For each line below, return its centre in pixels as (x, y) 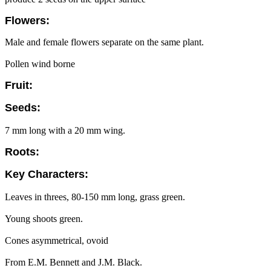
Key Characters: (47, 174)
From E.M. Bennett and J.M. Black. (73, 262)
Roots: (22, 152)
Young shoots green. (44, 219)
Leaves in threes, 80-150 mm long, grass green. (95, 197)
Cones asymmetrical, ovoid (57, 240)
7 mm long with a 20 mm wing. (65, 130)
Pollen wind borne (40, 64)
